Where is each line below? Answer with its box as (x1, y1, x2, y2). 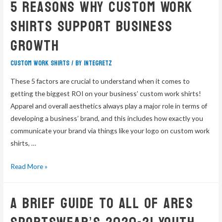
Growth (10, 32, 59, 60)
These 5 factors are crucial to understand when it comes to (10, 76, 190, 85)
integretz (84, 57, 112, 70)
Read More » (10, 162, 48, 170)
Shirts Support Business (10, 13, 173, 41)
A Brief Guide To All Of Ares (10, 189, 194, 217)
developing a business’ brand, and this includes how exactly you (10, 113, 204, 122)
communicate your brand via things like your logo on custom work (10, 126, 210, 135)
